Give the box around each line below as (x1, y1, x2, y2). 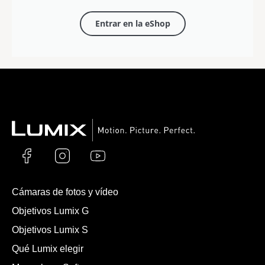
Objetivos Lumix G (12, 205, 89, 216)
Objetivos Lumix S (12, 224, 88, 235)
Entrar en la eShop (95, 17, 170, 29)
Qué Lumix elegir (12, 243, 83, 254)
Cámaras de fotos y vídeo (12, 186, 118, 197)
